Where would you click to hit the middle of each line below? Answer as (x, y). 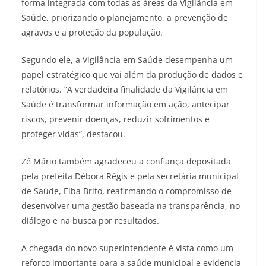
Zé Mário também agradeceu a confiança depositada (126, 161)
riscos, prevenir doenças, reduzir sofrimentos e (115, 119)
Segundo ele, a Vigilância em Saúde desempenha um (127, 59)
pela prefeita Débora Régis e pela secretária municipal (130, 176)
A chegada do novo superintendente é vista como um (127, 248)
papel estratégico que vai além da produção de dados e (132, 74)
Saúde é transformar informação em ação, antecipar (126, 104)
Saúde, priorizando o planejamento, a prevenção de (125, 17)
